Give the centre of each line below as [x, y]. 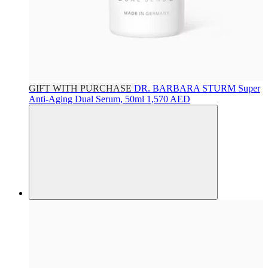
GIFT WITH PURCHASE [81, 89]
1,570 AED [168, 99]
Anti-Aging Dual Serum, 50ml [88, 99]
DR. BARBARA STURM [186, 89]
